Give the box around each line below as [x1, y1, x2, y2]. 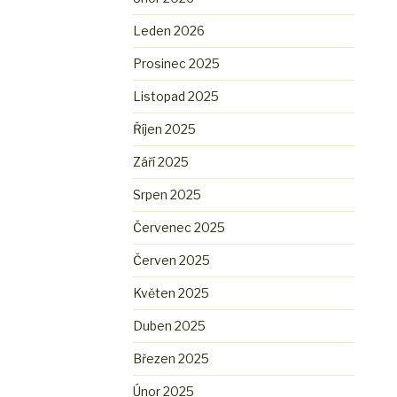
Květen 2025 [133, 285, 210, 301]
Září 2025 [133, 154, 190, 170]
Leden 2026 [133, 23, 206, 39]
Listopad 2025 [133, 89, 220, 105]
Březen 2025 [133, 351, 210, 367]
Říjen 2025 [133, 121, 197, 137]
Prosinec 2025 [133, 56, 221, 72]
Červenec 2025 [133, 220, 226, 236]
